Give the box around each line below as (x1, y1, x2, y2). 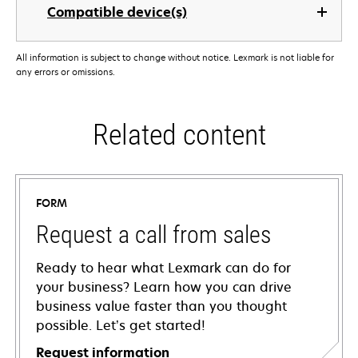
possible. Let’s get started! (36, 316, 205, 335)
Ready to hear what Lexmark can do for (36, 259, 291, 277)
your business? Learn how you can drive (36, 278, 292, 296)
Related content (92, 118, 266, 153)
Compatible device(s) (47, 3, 187, 21)
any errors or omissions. (16, 66, 115, 78)
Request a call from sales (36, 221, 271, 249)
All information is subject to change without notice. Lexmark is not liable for (16, 51, 334, 64)
